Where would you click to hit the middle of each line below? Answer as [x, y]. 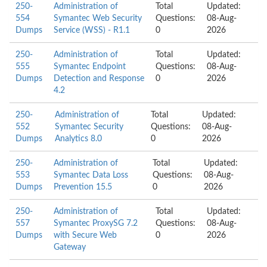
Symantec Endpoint [90, 67]
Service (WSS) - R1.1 [92, 30]
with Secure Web [85, 235]
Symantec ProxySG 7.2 [96, 223]
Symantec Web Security [98, 18]
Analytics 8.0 [78, 139]
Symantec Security [89, 127]
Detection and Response [99, 79]
